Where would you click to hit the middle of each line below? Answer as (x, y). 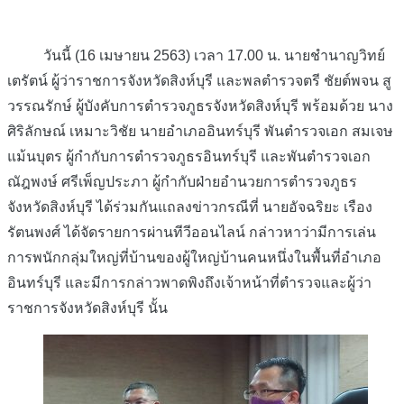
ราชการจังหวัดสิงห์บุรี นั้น (87, 308)
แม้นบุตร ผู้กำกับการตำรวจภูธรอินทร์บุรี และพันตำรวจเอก (189, 156)
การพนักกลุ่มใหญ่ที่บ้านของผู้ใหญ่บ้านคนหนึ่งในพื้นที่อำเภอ (194, 257)
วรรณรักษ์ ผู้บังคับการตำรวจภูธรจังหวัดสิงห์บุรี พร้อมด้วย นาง (200, 106)
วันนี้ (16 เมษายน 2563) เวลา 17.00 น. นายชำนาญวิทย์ (196, 55)
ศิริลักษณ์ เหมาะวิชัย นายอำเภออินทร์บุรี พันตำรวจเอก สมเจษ (200, 131)
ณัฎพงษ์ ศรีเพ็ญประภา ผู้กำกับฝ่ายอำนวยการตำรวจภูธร (182, 181)
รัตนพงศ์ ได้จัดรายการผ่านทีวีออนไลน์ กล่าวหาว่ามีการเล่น (192, 232)
